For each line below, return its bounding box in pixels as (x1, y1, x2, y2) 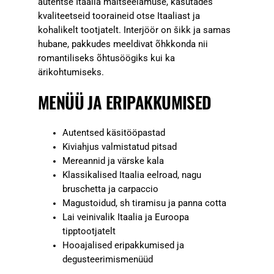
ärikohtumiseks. (37, 67, 104, 78)
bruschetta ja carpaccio (62, 183, 158, 194)
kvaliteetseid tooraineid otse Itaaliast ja (37, 10, 200, 21)
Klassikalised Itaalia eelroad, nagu (62, 169, 201, 180)
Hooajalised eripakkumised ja (62, 240, 184, 251)
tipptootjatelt (62, 226, 116, 237)
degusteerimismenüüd (62, 254, 153, 265)
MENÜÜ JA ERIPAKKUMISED (37, 90, 212, 115)
